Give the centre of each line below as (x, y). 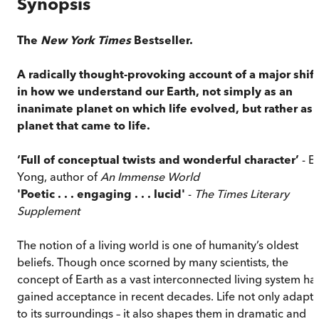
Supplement (48, 210)
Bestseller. (162, 40)
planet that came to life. (84, 125)
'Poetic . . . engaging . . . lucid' (103, 193)
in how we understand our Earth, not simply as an (155, 91)
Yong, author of (59, 176)
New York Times (86, 40)
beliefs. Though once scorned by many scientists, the (153, 262)
